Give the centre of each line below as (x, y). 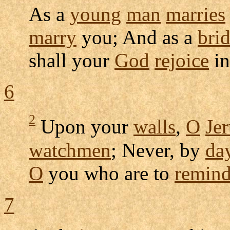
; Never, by (158, 150)
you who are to (109, 173)
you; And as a (137, 37)
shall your (72, 61)
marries (196, 14)
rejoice (182, 61)
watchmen (70, 150)
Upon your (84, 127)
